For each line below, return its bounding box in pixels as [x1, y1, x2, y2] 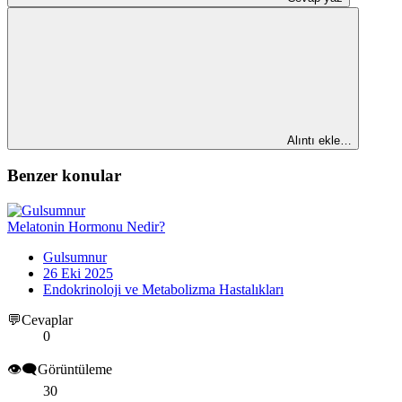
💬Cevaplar [7, 312, 73, 328]
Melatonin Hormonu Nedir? [7, 219, 165, 235]
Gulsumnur [43, 249, 107, 266]
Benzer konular [7, 166, 121, 186]
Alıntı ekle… [287, 133, 352, 147]
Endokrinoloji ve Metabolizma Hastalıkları [43, 282, 284, 298]
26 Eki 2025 [43, 266, 113, 282]
